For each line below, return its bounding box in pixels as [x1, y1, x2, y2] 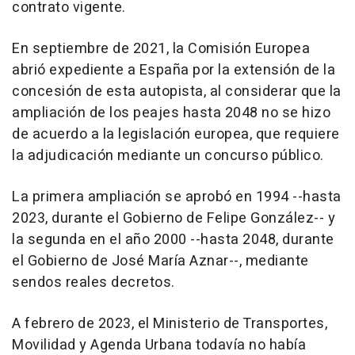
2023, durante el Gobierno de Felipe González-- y [12, 208, 335, 230]
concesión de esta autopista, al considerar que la [12, 81, 342, 103]
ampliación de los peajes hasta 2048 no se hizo [12, 102, 330, 124]
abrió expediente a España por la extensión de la [12, 59, 335, 82]
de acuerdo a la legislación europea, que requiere [12, 124, 340, 146]
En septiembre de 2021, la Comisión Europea [12, 38, 310, 60]
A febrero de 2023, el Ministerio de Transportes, [12, 313, 327, 335]
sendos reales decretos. [12, 272, 175, 294]
